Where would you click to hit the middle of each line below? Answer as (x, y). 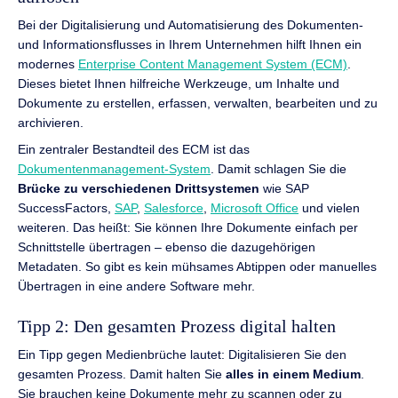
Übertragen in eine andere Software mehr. (136, 287)
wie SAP (284, 189)
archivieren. (51, 122)
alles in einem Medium (293, 374)
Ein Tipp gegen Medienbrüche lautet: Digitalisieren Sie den (182, 354)
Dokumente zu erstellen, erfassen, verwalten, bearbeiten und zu (198, 103)
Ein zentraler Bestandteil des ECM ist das (134, 150)
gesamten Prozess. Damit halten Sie (122, 374)
